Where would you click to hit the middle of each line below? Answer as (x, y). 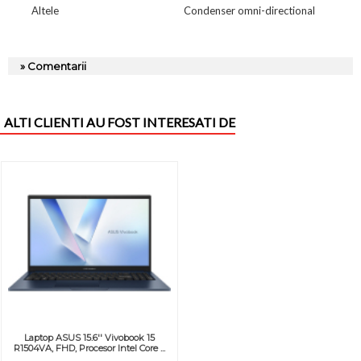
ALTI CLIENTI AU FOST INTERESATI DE (120, 122)
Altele (45, 10)
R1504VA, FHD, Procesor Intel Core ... (89, 348)
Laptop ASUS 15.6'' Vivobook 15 (89, 337)
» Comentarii (53, 66)
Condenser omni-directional (249, 10)
